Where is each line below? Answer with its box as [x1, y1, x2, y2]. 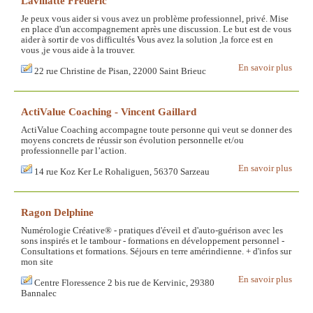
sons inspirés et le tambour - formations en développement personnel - [21, 236, 284, 247]
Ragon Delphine [21, 206, 94, 219]
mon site [21, 257, 53, 268]
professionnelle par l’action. [21, 146, 126, 156]
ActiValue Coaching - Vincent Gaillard [21, 105, 196, 118]
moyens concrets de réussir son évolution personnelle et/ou [21, 136, 244, 146]
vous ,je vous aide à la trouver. [21, 45, 135, 56]
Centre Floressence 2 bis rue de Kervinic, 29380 [34, 278, 214, 289]
